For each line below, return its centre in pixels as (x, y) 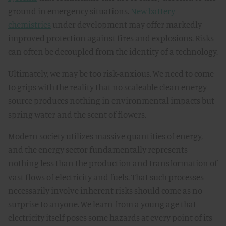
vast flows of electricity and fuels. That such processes (106, 177)
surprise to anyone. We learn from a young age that (102, 204)
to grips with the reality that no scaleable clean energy (107, 87)
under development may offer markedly (126, 24)
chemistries (30, 24)
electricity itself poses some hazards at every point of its (110, 218)
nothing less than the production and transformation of (113, 163)
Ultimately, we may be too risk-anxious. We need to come (111, 73)
